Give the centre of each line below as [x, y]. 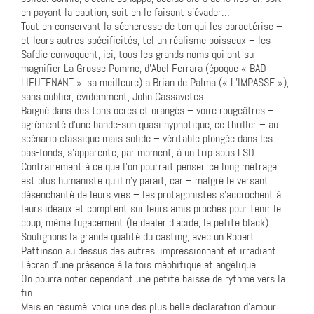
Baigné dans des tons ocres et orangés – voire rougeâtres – [148, 110]
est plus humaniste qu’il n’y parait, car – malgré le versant [145, 180]
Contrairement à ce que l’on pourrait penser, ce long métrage [149, 166]
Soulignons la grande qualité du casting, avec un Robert [138, 236]
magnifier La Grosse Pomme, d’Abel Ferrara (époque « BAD [144, 68]
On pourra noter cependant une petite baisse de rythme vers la [153, 278]
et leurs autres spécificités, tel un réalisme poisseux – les [146, 40]
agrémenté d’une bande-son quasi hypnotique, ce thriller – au [150, 124]
